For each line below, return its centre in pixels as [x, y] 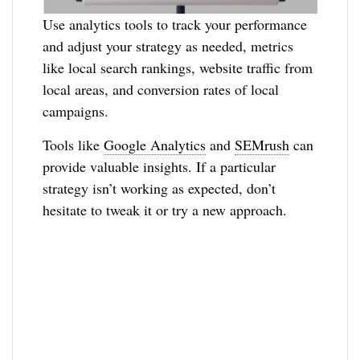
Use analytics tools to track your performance [175, 24]
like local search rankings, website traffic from [178, 67]
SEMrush [262, 144]
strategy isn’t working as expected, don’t [160, 188]
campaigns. [76, 110]
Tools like [74, 144]
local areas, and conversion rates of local [161, 89]
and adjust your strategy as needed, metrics [168, 45]
